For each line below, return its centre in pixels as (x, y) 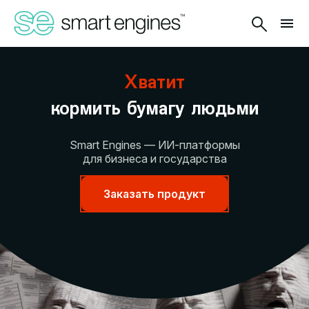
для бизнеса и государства (154, 159)
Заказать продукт (154, 194)
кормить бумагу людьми (154, 108)
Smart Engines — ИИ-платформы (154, 145)
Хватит (154, 81)
